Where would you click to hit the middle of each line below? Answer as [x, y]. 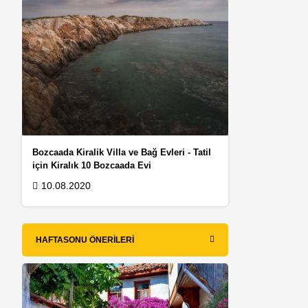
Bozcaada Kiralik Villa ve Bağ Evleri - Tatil [122, 152]
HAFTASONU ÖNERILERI [85, 240]
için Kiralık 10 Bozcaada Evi [92, 165]
